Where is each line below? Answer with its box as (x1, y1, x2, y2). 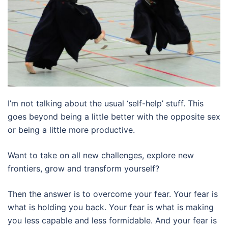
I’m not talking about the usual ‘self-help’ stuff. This (8, 98, 204, 108)
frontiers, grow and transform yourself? (8, 163, 159, 174)
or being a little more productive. (8, 124, 135, 135)
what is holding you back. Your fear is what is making (8, 202, 214, 212)
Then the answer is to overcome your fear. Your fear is (8, 188, 218, 199)
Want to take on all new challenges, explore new (8, 150, 194, 160)
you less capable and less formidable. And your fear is (8, 215, 217, 225)
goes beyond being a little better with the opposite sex (8, 111, 220, 122)
